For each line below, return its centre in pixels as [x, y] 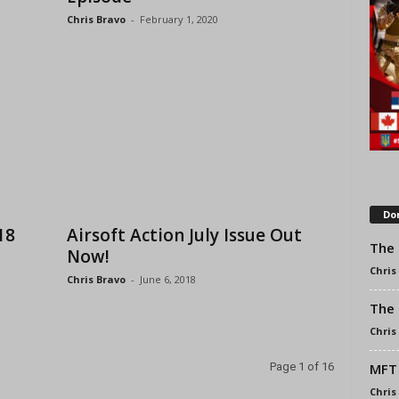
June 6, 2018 [167, 279]
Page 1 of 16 [301, 366]
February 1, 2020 [179, 19]
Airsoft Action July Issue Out [184, 235]
